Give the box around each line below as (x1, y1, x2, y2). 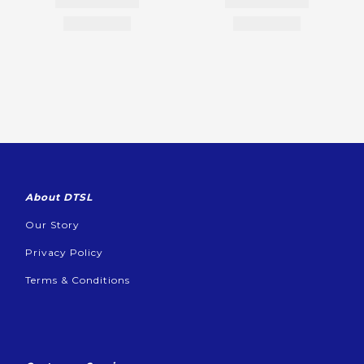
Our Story (25, 218, 80, 231)
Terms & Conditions (25, 273, 130, 286)
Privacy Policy (25, 245, 103, 258)
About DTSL (25, 190, 93, 203)
